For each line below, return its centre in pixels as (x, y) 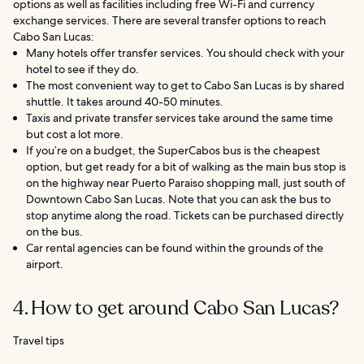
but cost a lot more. (75, 134)
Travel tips (39, 340)
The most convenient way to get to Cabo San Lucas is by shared (185, 85)
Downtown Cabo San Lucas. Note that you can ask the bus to (178, 199)
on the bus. (54, 231)
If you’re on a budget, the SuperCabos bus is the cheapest (173, 150)
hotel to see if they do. (82, 69)
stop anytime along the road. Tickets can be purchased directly (185, 215)
